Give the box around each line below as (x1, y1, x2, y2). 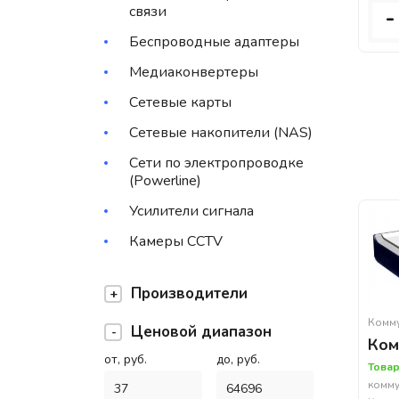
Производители (131, 283, 248, 305)
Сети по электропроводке (129, 153, 304, 174)
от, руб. (104, 351, 147, 369)
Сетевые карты (129, 93, 232, 113)
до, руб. (216, 351, 260, 369)
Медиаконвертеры (129, 62, 258, 83)
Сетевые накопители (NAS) (129, 123, 313, 143)
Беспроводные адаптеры (129, 32, 299, 53)
